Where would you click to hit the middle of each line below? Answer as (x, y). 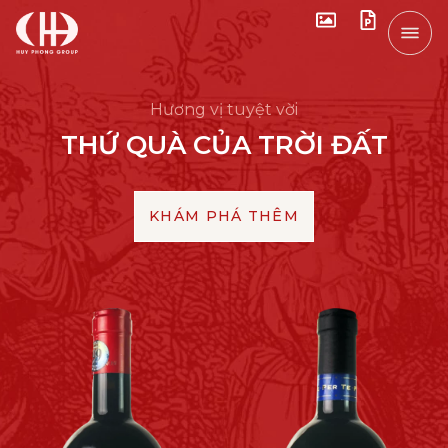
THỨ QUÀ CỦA (155, 145)
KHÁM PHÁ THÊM (224, 216)
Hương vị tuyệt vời (224, 109)
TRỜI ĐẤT (319, 145)
